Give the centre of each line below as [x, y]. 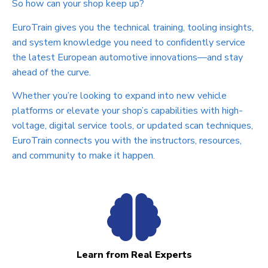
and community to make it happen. [83, 156]
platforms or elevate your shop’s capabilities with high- [127, 111]
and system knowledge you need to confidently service [129, 42]
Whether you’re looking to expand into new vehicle [119, 96]
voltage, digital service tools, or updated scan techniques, [133, 126]
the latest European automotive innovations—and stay [127, 57]
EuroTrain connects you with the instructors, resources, [127, 141]
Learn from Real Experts [134, 255]
